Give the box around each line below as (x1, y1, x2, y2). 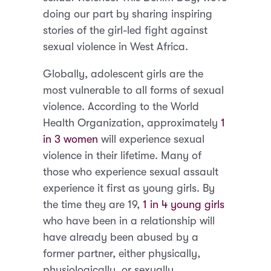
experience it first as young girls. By (43, 181, 215, 194)
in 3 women (43, 132, 99, 145)
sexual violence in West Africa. (43, 40, 189, 53)
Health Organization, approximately (43, 116, 221, 129)
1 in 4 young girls (143, 198, 225, 211)
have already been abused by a (43, 230, 199, 243)
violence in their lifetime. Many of (43, 149, 202, 162)
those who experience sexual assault (43, 165, 219, 178)
